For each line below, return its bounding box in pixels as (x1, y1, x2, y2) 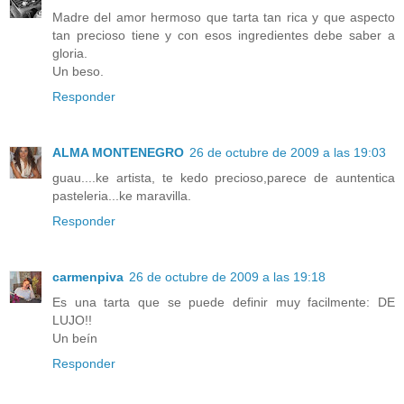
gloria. (52, 45, 87, 60)
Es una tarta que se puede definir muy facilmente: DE (52, 294, 395, 309)
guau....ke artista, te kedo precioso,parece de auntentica (52, 170, 395, 185)
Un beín (52, 330, 97, 345)
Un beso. (52, 63, 104, 78)
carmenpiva (52, 269, 124, 284)
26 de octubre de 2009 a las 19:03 (189, 144, 386, 160)
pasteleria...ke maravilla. (52, 188, 191, 203)
